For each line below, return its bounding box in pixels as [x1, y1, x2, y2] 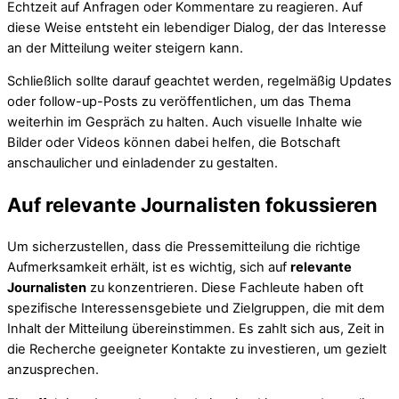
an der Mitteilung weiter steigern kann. [7, 39, 243, 56]
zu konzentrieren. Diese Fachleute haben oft [86, 280, 363, 297]
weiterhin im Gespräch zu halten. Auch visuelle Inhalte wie [7, 114, 362, 131]
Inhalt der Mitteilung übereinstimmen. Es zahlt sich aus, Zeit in [7, 321, 385, 338]
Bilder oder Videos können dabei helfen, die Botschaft [7, 134, 340, 151]
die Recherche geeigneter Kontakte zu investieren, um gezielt [7, 341, 387, 358]
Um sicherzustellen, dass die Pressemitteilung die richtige [7, 239, 361, 256]
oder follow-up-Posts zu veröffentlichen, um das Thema [7, 94, 351, 110]
